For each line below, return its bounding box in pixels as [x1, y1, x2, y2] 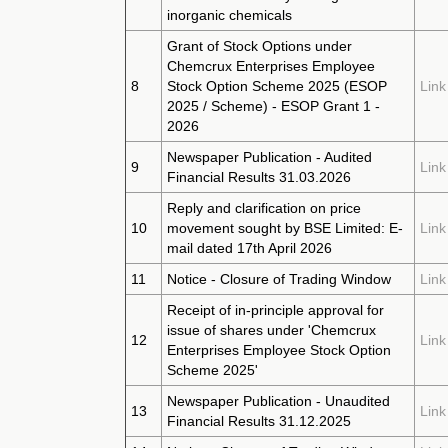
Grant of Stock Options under [167, 38, 352, 54]
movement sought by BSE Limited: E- [167, 220, 403, 236]
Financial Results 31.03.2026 [167, 169, 351, 185]
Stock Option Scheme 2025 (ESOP [167, 78, 387, 94]
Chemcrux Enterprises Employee [167, 58, 375, 74]
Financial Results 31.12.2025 [167, 413, 351, 429]
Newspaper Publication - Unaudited [167, 393, 390, 409]
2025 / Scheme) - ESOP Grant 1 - [167, 98, 380, 114]
